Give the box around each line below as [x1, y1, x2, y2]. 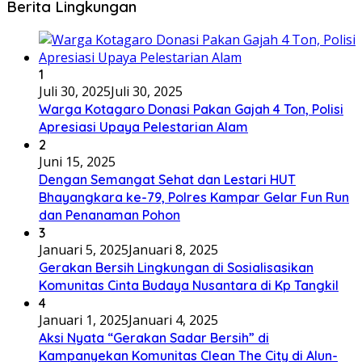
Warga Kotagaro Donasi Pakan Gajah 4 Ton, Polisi [39, 101, 343, 118]
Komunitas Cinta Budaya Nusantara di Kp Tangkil [39, 277, 339, 294]
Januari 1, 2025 [39, 311, 128, 330]
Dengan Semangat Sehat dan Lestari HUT [39, 171, 296, 188]
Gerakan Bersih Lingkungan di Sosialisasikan [39, 259, 314, 276]
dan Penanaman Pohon [39, 207, 180, 224]
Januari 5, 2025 [39, 241, 128, 259]
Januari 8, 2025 [128, 241, 218, 259]
